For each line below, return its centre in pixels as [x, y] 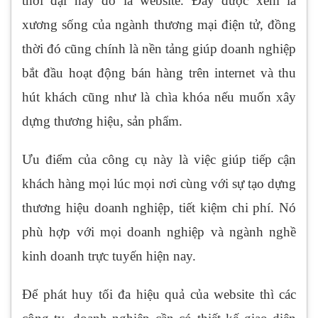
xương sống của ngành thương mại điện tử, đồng [159, 25]
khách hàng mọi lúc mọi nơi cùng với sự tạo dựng [159, 184]
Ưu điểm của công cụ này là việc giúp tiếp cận [159, 160]
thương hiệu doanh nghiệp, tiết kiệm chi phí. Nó [159, 208]
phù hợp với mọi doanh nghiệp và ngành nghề [159, 232]
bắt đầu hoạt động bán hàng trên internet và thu [159, 73]
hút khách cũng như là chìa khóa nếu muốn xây [159, 97]
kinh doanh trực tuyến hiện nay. [109, 256]
